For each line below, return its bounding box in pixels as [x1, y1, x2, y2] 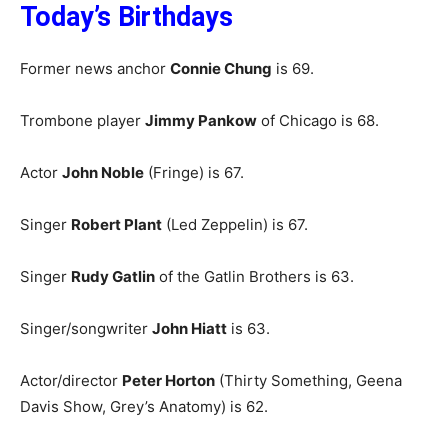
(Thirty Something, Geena [215, 371, 402, 390]
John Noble [62, 163, 144, 182]
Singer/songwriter [20, 319, 152, 338]
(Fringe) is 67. [144, 163, 244, 182]
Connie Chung [170, 59, 272, 78]
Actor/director [20, 371, 122, 390]
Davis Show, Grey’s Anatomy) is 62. [20, 397, 268, 416]
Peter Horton [122, 371, 215, 390]
